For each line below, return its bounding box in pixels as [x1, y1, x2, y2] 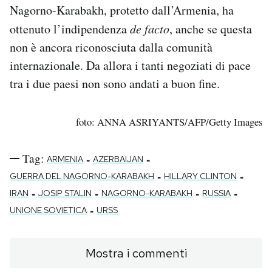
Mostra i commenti [85, 245, 187, 262]
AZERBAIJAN [93, 154, 143, 165]
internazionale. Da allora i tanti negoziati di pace [10, 57, 251, 74]
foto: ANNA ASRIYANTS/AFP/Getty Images [76, 115, 262, 129]
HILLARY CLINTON [164, 171, 237, 182]
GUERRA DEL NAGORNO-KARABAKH [10, 171, 154, 182]
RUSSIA [202, 188, 231, 199]
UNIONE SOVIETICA [10, 205, 87, 216]
